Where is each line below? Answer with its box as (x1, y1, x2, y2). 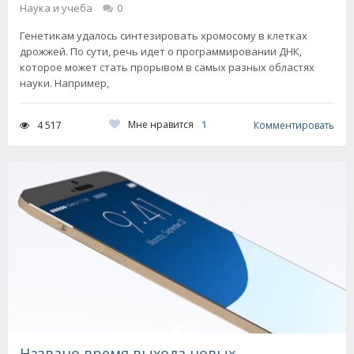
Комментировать (254, 118, 334, 132)
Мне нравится (127, 118, 194, 132)
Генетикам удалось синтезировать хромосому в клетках (20, 28, 307, 43)
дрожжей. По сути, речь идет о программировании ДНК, (20, 44, 302, 59)
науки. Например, (20, 76, 109, 91)
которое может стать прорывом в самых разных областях (20, 60, 314, 75)
